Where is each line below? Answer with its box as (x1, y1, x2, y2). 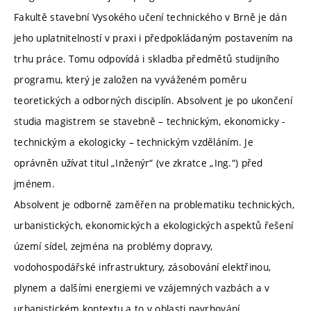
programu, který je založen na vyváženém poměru (14, 73, 246, 87)
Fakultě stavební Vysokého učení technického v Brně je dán (14, 10, 287, 24)
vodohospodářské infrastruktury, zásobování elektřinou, (14, 260, 271, 274)
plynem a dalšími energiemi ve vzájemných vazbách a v (14, 281, 270, 295)
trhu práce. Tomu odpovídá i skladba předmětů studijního (14, 52, 280, 66)
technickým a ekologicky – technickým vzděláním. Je (14, 135, 253, 149)
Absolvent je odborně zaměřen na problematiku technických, (14, 198, 294, 212)
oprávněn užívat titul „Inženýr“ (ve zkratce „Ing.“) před (14, 156, 263, 170)
